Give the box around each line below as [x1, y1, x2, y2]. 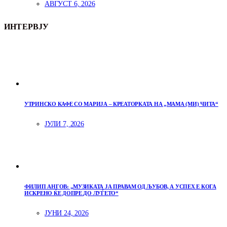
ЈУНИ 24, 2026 [45, 209, 89, 217]
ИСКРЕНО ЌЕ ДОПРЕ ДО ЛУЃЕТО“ [24, 190, 119, 196]
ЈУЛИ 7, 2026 [45, 120, 84, 128]
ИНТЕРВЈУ [4, 22, 49, 31]
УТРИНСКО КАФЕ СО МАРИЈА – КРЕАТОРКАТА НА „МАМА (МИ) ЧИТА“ [24, 100, 218, 107]
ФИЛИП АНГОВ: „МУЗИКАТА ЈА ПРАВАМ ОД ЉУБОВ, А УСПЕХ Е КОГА [24, 183, 216, 190]
